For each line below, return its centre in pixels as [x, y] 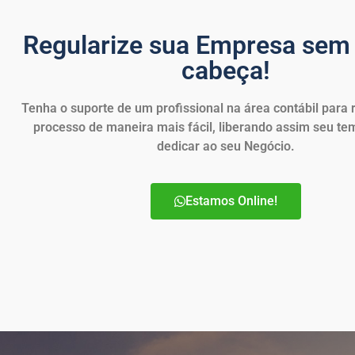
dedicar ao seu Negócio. [226, 147]
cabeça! [226, 71]
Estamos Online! [231, 201]
